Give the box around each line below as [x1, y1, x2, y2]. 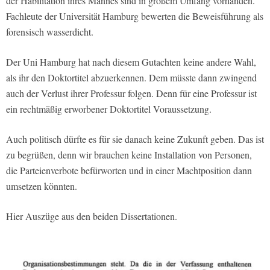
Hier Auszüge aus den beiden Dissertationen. [6, 210, 177, 223]
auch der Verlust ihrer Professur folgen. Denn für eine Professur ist [6, 87, 257, 100]
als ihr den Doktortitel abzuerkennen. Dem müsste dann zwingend [6, 71, 257, 84]
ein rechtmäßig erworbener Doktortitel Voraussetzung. [6, 102, 212, 116]
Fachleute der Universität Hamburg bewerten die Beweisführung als [6, 10, 263, 23]
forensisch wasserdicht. [6, 25, 93, 39]
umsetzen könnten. [6, 180, 77, 193]
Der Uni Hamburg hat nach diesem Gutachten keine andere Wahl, [6, 55, 256, 69]
